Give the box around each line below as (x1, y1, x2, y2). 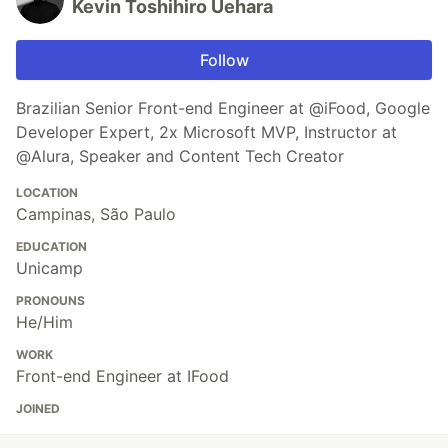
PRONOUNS (16, 292, 85, 308)
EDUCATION (16, 238, 87, 254)
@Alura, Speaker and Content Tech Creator (16, 145, 344, 166)
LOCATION (16, 184, 78, 200)
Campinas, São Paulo (16, 203, 176, 224)
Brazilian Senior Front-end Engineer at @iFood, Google (16, 97, 430, 118)
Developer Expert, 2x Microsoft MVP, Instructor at (16, 121, 397, 142)
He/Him (16, 311, 73, 332)
